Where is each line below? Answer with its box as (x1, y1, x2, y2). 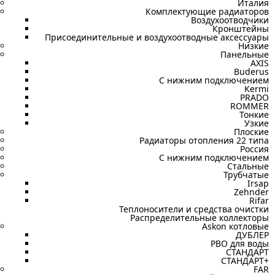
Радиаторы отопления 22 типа (139, 134, 269, 146)
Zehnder (234, 186, 269, 198)
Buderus (234, 66, 269, 77)
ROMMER (230, 100, 269, 112)
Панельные (220, 48, 269, 60)
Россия (240, 143, 269, 155)
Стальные (227, 160, 269, 172)
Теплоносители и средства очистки (119, 203, 269, 215)
